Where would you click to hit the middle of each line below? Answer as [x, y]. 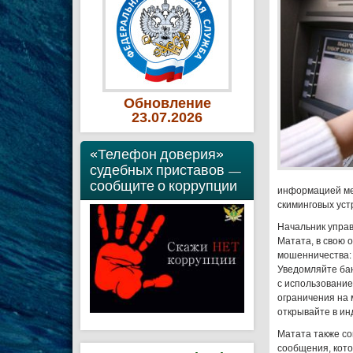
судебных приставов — [166, 170]
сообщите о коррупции [163, 186]
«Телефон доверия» [157, 154]
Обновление [167, 103]
